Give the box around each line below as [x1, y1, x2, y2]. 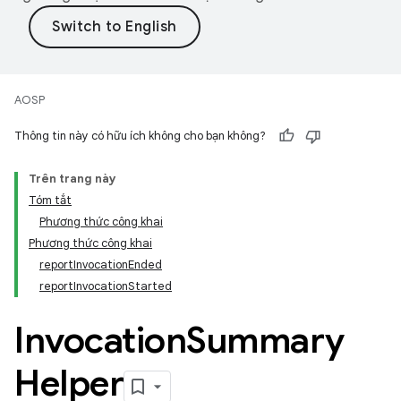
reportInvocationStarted [39, 278, 172, 294]
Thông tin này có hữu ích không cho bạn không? [14, 128, 266, 143]
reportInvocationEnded [39, 257, 162, 272]
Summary [186, 318, 345, 363]
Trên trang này [29, 171, 116, 186]
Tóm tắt [29, 192, 72, 208]
